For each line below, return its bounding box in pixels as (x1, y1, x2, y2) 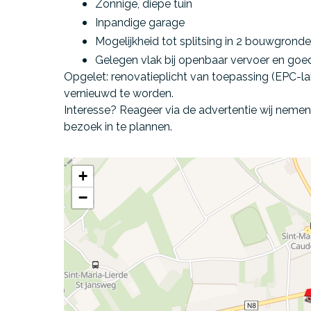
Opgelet (64, 69, 106, 83)
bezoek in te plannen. (64, 119, 172, 133)
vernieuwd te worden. (64, 86, 174, 100)
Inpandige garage (95, 15, 185, 29)
